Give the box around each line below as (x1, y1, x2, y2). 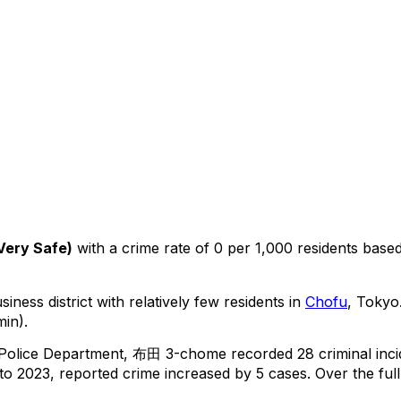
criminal (314, 344, 371, 363)
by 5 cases (230, 363, 307, 382)
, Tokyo (347, 292, 399, 311)
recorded (226, 344, 297, 363)
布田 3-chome (132, 344, 226, 363)
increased (165, 363, 230, 382)
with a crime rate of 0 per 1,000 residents (73, 238, 358, 257)
